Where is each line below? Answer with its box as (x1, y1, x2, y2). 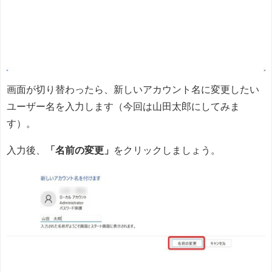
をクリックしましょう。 (114, 144, 220, 155)
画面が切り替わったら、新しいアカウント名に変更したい (7, 84, 259, 94)
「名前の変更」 (46, 144, 114, 155)
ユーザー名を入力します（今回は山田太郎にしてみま (7, 101, 240, 111)
